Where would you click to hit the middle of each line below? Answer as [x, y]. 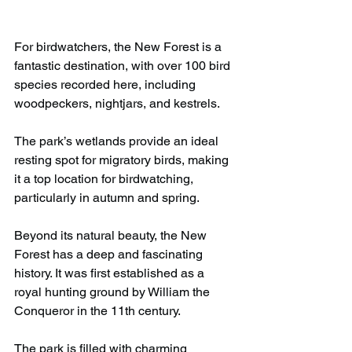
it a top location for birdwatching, [105, 179]
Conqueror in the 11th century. [97, 311]
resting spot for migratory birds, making [123, 160]
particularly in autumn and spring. [107, 198]
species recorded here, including [106, 85]
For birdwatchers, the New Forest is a [119, 47]
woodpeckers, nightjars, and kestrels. [117, 104]
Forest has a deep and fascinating [110, 255]
